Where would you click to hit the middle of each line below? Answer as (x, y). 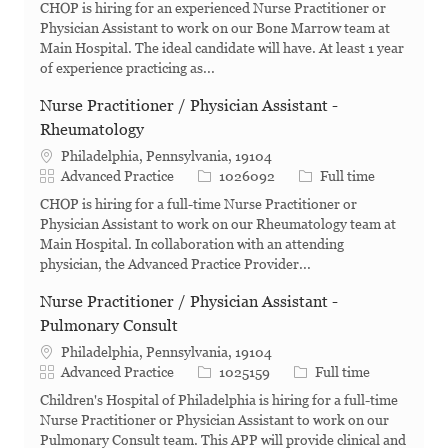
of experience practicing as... (127, 68)
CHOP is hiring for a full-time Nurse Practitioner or (198, 204)
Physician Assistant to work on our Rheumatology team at (218, 224)
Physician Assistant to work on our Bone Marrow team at (215, 28)
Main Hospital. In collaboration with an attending (192, 244)
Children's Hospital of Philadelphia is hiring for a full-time (219, 400)
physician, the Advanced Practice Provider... (175, 264)
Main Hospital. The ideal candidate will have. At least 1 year (222, 48)
